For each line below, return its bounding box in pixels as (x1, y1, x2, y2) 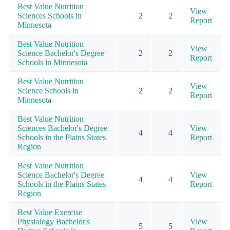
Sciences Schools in (17, 11, 82, 20)
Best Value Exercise (17, 207, 82, 217)
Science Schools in (17, 86, 79, 95)
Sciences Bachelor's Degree (17, 123, 107, 132)
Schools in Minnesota (17, 57, 87, 67)
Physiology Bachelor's (17, 217, 90, 226)
